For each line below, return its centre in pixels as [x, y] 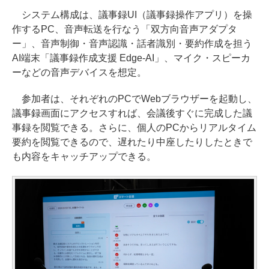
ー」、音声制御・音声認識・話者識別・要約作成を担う [132, 44]
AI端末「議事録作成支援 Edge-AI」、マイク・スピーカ [131, 58]
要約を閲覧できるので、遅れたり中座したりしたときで [132, 142]
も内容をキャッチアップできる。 [84, 157]
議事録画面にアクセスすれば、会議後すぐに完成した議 [132, 113]
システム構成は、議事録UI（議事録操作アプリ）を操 [132, 15]
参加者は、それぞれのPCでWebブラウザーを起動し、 [134, 99]
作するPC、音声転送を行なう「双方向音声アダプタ [125, 29]
